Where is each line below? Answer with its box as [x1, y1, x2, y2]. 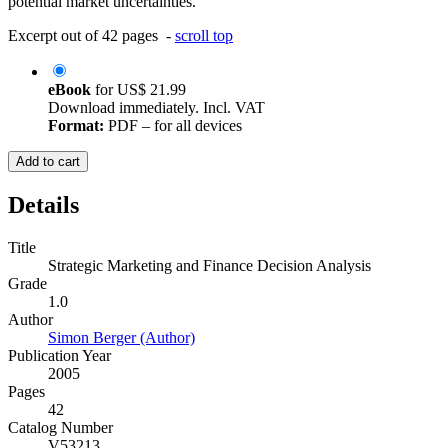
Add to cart [16, 154, 80, 170]
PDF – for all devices [104, 117, 242, 135]
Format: [48, 117, 104, 135]
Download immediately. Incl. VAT [48, 99, 265, 117]
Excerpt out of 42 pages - [8, 27, 175, 45]
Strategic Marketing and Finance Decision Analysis [48, 257, 371, 275]
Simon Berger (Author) [48, 329, 195, 347]
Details [8, 192, 79, 219]
